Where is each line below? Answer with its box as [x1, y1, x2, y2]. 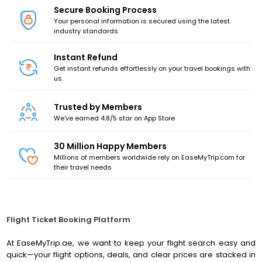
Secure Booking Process [54, 4, 157, 16]
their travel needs [54, 163, 112, 172]
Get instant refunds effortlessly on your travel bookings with [54, 64, 251, 73]
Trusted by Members [54, 101, 143, 113]
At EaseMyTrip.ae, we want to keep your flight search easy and [6, 237, 256, 249]
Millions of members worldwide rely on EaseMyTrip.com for [54, 153, 246, 162]
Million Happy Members [67, 140, 167, 152]
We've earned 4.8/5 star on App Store [54, 113, 175, 123]
